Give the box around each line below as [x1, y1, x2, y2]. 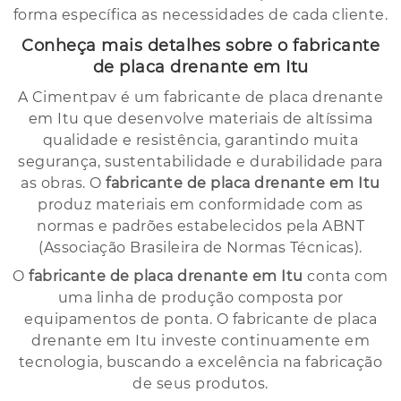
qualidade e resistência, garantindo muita [42, 132, 359, 149]
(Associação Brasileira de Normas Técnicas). [38, 239, 363, 257]
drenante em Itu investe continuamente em [31, 332, 370, 350]
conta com [303, 268, 388, 286]
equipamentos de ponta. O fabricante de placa [24, 311, 377, 328]
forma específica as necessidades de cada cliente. [13, 6, 388, 24]
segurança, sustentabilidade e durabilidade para [18, 153, 383, 171]
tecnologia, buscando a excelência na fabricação [18, 354, 383, 371]
